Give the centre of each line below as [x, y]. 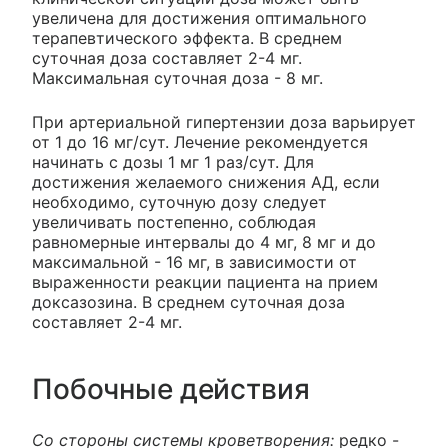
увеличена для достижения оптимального [199, 17]
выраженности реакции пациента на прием [205, 281]
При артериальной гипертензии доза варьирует [224, 121]
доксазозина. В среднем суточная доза [188, 301]
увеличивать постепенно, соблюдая [174, 221]
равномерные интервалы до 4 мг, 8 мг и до [204, 241]
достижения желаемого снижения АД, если [206, 181]
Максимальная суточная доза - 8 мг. [177, 77]
